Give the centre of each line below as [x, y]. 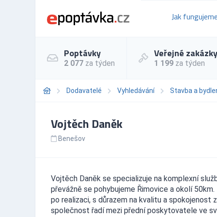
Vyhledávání [136, 90]
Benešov [72, 138]
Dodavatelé [84, 90]
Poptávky [82, 53]
